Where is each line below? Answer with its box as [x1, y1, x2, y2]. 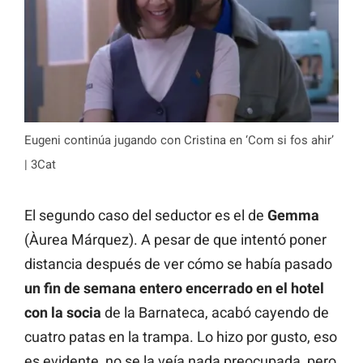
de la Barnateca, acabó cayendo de [101, 303, 329, 321]
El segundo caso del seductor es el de [24, 206, 267, 224]
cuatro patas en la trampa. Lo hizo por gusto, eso [24, 327, 337, 345]
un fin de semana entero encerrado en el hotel [24, 279, 324, 297]
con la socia [24, 303, 101, 321]
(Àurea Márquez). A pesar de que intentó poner [24, 230, 327, 248]
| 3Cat [24, 156, 56, 172]
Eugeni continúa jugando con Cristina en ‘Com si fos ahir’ [24, 132, 334, 147]
